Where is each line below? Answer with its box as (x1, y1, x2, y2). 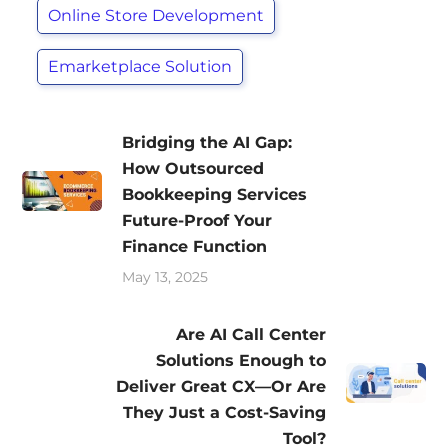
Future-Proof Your (122, 210, 273, 230)
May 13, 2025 (122, 267, 209, 286)
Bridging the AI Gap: (122, 132, 293, 152)
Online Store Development (48, 5, 265, 25)
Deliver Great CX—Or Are (115, 376, 326, 396)
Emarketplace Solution (48, 56, 233, 76)
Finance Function (122, 236, 268, 256)
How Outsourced (122, 158, 265, 178)
